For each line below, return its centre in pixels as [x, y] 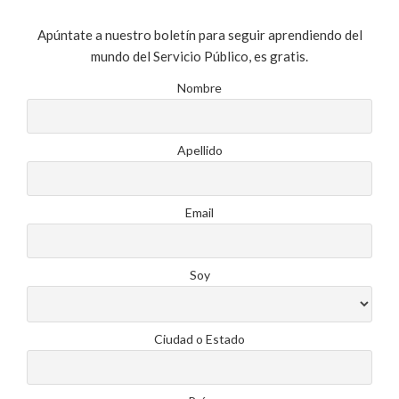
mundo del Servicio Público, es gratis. [199, 57]
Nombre [199, 88]
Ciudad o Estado [199, 339]
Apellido [199, 151]
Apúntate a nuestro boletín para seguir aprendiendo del [199, 35]
